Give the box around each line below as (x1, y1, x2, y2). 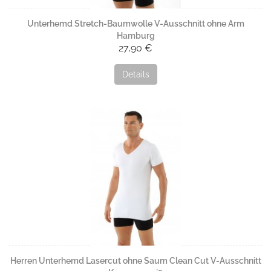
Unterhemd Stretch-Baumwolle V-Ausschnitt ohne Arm (27, 19, 244, 29)
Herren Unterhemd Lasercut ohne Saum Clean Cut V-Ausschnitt (10, 256, 261, 266)
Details (122, 70, 149, 80)
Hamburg (116, 31, 155, 41)
